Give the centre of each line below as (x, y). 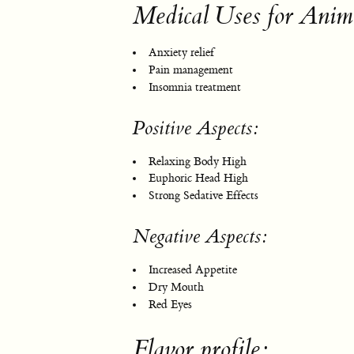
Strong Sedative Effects (203, 196)
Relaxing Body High (198, 162)
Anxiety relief (181, 53)
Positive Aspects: (196, 128)
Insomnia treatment (195, 87)
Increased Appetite (193, 270)
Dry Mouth (176, 287)
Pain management (191, 70)
